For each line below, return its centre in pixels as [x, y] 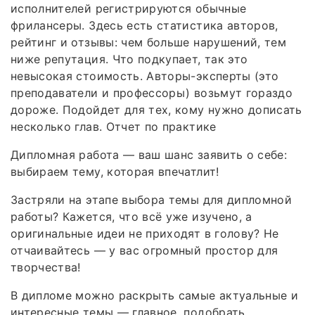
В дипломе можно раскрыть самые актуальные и [155, 295]
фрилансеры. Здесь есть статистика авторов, [144, 25]
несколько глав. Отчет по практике [114, 126]
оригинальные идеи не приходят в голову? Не [145, 233]
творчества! [46, 267]
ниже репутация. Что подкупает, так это [129, 59]
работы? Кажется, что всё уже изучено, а [131, 216]
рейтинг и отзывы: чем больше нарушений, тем [149, 42]
